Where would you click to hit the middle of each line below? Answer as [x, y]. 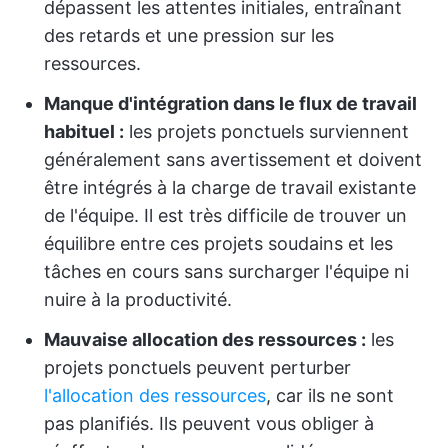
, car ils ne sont [330, 395]
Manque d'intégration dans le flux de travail [230, 103]
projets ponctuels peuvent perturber [197, 367]
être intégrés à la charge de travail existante [230, 187]
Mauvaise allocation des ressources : [205, 339]
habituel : [84, 131]
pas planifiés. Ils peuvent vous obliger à [209, 423]
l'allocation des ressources [155, 395]
